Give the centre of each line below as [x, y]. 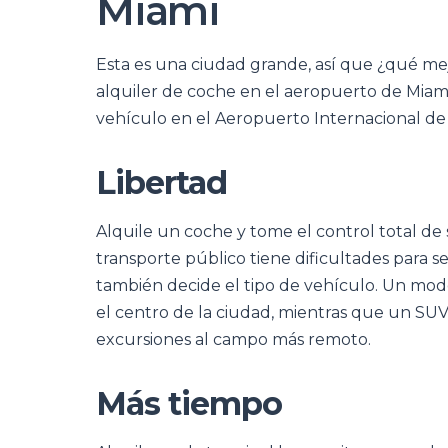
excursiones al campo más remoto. [233, 339]
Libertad [161, 182]
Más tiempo [189, 403]
